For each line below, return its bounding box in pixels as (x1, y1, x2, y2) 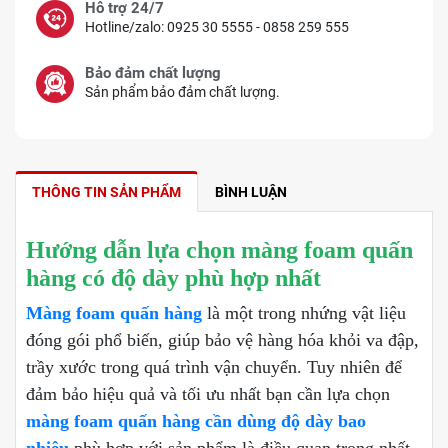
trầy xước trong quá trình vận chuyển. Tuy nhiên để (26, 356, 402, 377)
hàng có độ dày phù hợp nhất (26, 264, 321, 291)
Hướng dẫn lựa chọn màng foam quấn (26, 236, 413, 263)
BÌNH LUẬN (215, 183, 287, 200)
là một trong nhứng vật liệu (207, 302, 406, 323)
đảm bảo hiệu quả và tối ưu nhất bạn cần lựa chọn (26, 383, 390, 404)
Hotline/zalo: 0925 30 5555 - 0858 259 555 (85, 18, 349, 35)
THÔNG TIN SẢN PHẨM (32, 183, 181, 200)
